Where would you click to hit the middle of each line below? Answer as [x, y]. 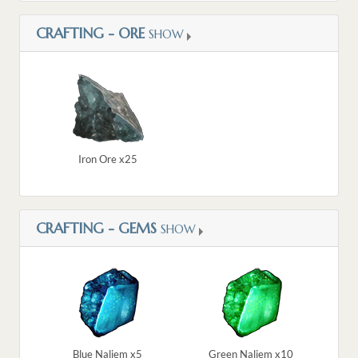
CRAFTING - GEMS [96, 229]
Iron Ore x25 [107, 159]
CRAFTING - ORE [90, 34]
